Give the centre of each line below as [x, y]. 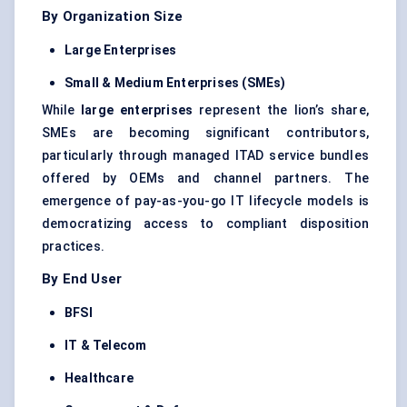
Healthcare [99, 378]
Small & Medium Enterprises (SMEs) [175, 83]
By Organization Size [112, 17]
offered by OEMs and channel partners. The [205, 179]
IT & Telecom [106, 346]
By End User [82, 279]
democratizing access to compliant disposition [205, 224]
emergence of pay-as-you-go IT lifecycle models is [205, 201]
